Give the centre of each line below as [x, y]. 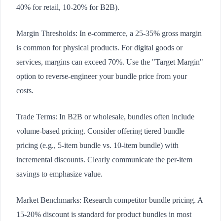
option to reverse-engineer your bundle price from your [102, 76]
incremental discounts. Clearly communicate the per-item [104, 159]
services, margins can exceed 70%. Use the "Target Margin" [110, 62]
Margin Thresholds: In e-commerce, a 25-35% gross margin [109, 33]
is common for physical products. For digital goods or [99, 47]
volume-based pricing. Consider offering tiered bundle [100, 131]
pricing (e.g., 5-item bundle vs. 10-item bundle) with [97, 145]
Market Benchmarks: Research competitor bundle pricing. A [110, 200]
